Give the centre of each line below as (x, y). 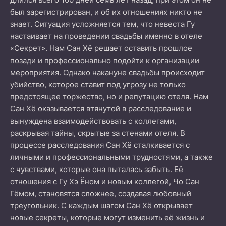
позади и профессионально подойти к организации (105, 60)
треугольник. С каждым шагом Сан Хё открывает (101, 206)
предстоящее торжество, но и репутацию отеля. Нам (109, 97)
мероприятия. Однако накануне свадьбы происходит (107, 72)
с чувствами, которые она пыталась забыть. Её (97, 169)
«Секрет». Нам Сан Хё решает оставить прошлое (101, 48)
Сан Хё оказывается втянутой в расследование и (101, 109)
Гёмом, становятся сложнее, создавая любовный (101, 193)
